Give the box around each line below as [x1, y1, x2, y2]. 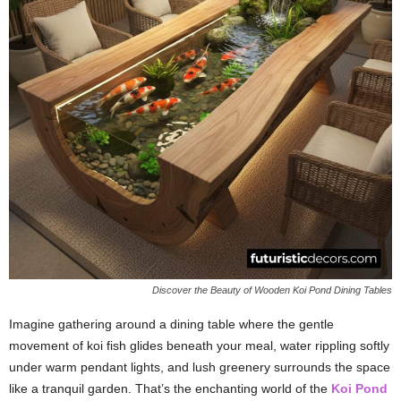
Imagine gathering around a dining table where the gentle [9, 317, 334, 331]
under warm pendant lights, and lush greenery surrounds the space [9, 360, 390, 374]
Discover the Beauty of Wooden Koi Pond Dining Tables [152, 285, 392, 295]
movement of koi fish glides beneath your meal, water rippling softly [9, 338, 389, 353]
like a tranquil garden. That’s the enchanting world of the [9, 381, 331, 396]
